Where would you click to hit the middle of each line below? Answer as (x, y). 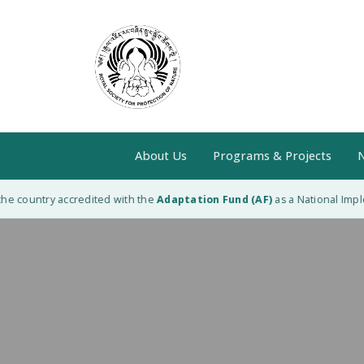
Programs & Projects (272, 156)
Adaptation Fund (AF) (204, 199)
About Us (160, 156)
